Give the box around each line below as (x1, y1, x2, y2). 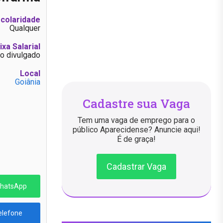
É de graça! (117, 134, 156, 144)
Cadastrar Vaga (107, 161, 166, 172)
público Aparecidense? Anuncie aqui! (72, 124, 201, 134)
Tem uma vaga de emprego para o (78, 115, 195, 125)
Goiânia (15, 77, 40, 87)
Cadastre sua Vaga (83, 95, 190, 111)
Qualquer (9, 23, 40, 33)
